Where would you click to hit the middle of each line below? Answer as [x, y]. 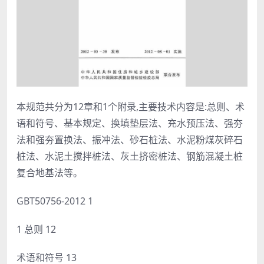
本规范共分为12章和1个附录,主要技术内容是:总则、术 [131, 106]
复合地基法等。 [49, 172]
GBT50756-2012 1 [55, 201]
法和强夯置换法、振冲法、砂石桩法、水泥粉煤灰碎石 [130, 139]
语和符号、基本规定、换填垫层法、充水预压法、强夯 [130, 123]
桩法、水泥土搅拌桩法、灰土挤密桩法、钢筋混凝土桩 [130, 156]
